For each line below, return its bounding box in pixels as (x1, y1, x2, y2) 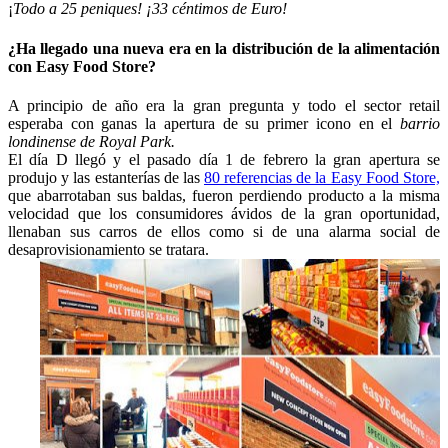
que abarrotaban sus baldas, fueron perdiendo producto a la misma (8, 186, 440, 204)
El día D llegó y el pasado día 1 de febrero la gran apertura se (8, 150, 440, 168)
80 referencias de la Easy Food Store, (204, 168, 440, 186)
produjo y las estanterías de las (8, 168, 204, 186)
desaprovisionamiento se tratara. (8, 240, 209, 258)
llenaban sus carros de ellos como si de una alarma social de (8, 222, 440, 240)
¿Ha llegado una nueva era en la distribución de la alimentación (8, 39, 440, 57)
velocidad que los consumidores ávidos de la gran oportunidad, (8, 204, 440, 222)
